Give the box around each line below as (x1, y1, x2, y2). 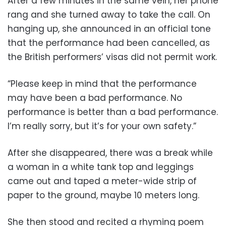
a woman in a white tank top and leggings (8, 160, 194, 173)
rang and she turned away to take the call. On (8, 8, 210, 21)
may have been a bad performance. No (8, 91, 182, 104)
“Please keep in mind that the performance (8, 77, 197, 90)
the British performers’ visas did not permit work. (8, 50, 217, 63)
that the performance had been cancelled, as (8, 36, 210, 49)
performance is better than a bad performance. (8, 105, 218, 118)
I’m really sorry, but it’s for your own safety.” (8, 120, 196, 132)
